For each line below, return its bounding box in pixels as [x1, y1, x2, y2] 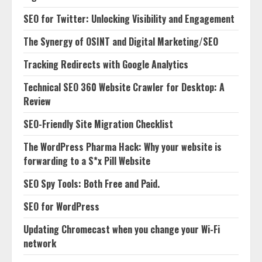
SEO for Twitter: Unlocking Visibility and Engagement [23, 12, 235, 26]
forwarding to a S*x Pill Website [23, 154, 150, 168]
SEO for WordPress [23, 199, 99, 213]
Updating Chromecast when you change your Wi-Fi [23, 222, 220, 236]
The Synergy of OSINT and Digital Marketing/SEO [23, 35, 218, 49]
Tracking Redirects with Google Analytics [23, 57, 188, 71]
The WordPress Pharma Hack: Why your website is [23, 140, 222, 154]
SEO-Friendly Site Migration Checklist [23, 117, 173, 131]
